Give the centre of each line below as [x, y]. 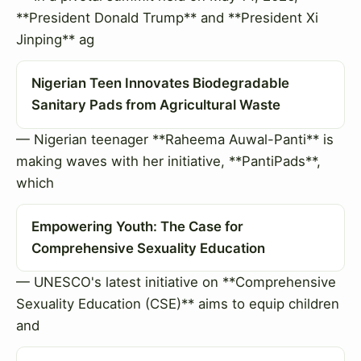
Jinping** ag [55, 39]
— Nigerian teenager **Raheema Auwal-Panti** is [175, 139]
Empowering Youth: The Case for [137, 227]
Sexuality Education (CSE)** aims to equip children [178, 304]
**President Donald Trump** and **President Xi [167, 17]
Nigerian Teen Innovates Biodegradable [160, 83]
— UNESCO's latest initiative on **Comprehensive [176, 282]
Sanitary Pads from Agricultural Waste [156, 105]
